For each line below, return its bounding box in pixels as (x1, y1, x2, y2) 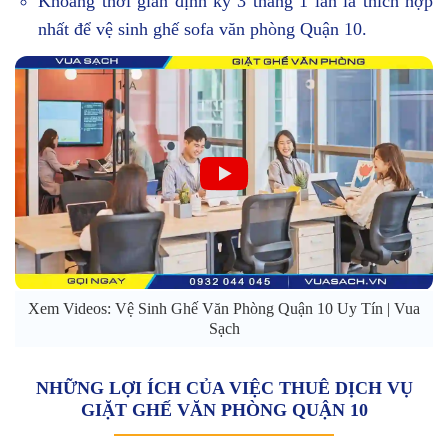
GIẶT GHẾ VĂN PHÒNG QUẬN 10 (80, 400, 368, 421)
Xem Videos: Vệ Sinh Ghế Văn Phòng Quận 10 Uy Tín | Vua (28, 300, 420, 318)
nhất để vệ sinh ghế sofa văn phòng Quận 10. (38, 19, 368, 40)
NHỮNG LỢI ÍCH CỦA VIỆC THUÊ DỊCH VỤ (35, 378, 413, 399)
